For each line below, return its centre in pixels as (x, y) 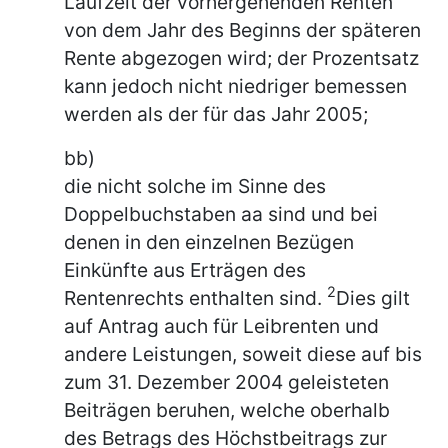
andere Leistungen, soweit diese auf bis (243, 353)
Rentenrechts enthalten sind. (195, 297)
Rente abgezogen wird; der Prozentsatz (241, 57)
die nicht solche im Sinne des (195, 185)
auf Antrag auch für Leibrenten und (221, 325)
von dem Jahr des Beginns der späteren (242, 29)
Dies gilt (373, 297)
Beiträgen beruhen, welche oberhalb (227, 409)
